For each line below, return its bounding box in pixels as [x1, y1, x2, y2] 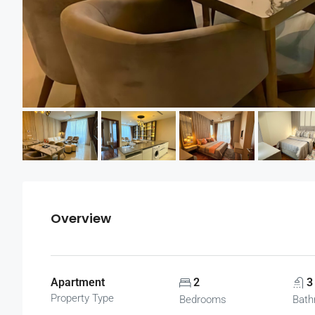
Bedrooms [179, 293, 227, 307]
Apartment [51, 276, 105, 290]
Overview [51, 210, 111, 228]
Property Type [51, 292, 114, 305]
